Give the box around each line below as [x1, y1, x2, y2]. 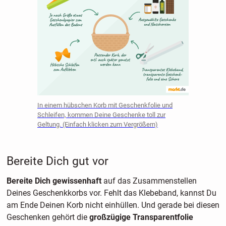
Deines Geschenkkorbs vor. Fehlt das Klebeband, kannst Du [6, 188, 216, 198]
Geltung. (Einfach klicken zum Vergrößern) [37, 120, 158, 128]
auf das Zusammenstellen [103, 176, 197, 186]
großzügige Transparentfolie [89, 212, 193, 222]
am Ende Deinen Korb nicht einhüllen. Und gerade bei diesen [6, 200, 219, 210]
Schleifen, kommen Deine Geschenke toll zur [37, 110, 165, 119]
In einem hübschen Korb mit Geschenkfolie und [37, 101, 173, 109]
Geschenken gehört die [6, 212, 89, 222]
